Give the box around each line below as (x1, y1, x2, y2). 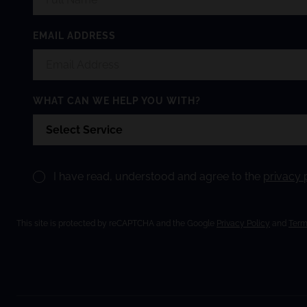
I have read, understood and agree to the (53, 170, 263, 183)
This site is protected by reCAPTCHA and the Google (16, 219, 217, 228)
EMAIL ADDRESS (33, 30, 116, 41)
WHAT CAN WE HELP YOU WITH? (33, 95, 201, 106)
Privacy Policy (217, 219, 270, 228)
